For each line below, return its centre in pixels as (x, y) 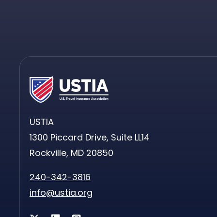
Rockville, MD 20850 (71, 153)
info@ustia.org (61, 192)
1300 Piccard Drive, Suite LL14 (90, 137)
